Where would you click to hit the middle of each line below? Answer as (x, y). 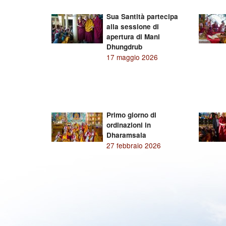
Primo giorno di (131, 115)
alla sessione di (132, 26)
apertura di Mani (133, 37)
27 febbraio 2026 (133, 145)
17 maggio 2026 (132, 57)
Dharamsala (126, 135)
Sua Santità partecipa (142, 16)
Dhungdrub (124, 47)
